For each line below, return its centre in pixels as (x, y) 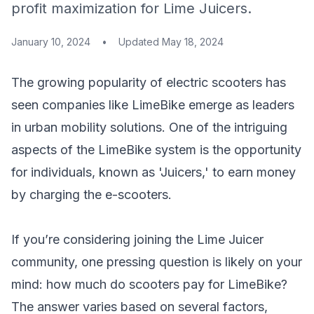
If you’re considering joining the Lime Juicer (137, 239)
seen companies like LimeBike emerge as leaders (153, 105)
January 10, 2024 (51, 42)
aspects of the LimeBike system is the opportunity (156, 150)
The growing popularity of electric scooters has (149, 82)
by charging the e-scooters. (91, 194)
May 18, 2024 (193, 42)
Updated (140, 42)
